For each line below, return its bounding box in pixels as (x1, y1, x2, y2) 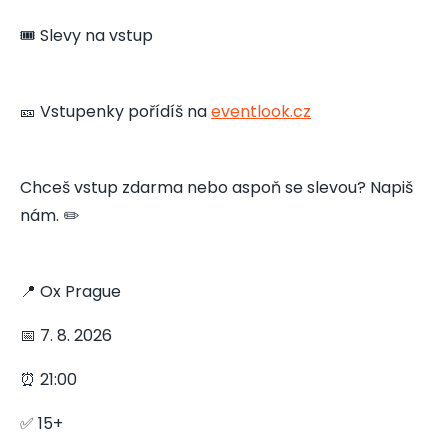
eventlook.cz (211, 99, 311, 123)
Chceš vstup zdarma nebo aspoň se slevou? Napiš (20, 175, 413, 199)
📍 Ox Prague (20, 279, 121, 303)
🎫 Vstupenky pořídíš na (20, 99, 211, 123)
